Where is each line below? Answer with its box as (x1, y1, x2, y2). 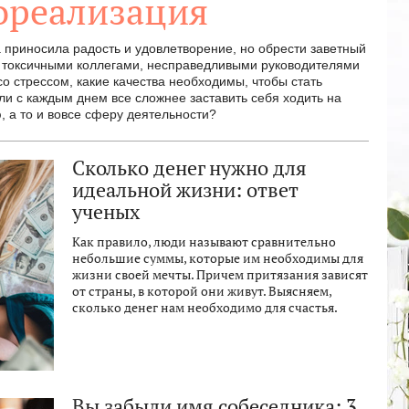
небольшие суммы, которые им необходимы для (72, 250, 363, 267)
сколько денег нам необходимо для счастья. (72, 299, 338, 316)
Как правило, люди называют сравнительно (72, 234, 336, 250)
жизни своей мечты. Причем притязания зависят (72, 267, 368, 283)
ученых (72, 199, 140, 225)
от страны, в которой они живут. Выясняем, (72, 283, 331, 299)
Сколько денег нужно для (72, 155, 307, 181)
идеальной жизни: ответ (72, 177, 298, 203)
